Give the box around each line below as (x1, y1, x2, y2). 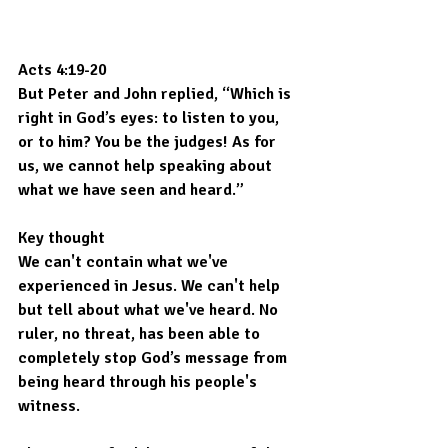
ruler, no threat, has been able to (18, 324, 264, 345)
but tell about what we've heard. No (18, 300, 282, 321)
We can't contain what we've (18, 252, 232, 273)
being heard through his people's (18, 372, 261, 393)
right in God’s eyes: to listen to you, (18, 108, 283, 129)
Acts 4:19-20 (18, 60, 106, 81)
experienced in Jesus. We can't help (18, 276, 284, 297)
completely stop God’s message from (18, 348, 291, 369)
